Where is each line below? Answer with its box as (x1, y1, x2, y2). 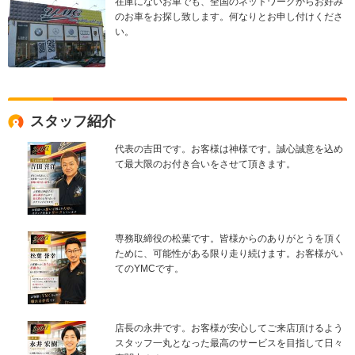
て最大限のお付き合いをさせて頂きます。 (115, 158, 296, 170)
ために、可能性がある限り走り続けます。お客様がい (115, 248, 343, 260)
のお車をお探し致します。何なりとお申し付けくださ (115, 10, 343, 22)
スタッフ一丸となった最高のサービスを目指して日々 (115, 338, 343, 349)
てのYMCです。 (115, 263, 184, 275)
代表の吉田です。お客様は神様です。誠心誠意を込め (115, 143, 343, 155)
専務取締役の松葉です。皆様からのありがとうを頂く (115, 233, 343, 245)
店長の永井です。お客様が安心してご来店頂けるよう (115, 323, 343, 334)
